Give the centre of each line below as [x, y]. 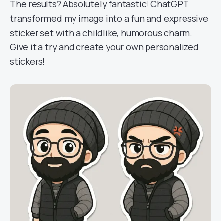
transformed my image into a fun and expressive [109, 18]
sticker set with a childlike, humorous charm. [101, 33]
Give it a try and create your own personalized [104, 47]
